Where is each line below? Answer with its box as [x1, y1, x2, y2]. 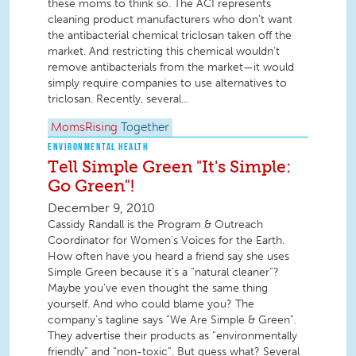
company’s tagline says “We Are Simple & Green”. [48, 312, 296, 327]
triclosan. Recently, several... [48, 92, 188, 106]
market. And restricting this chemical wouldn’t [48, 44, 280, 59]
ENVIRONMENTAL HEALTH [48, 140, 148, 153]
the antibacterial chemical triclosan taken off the [48, 29, 292, 43]
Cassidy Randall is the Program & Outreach [48, 217, 263, 231]
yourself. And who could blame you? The [48, 296, 254, 311]
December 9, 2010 [48, 199, 155, 215]
